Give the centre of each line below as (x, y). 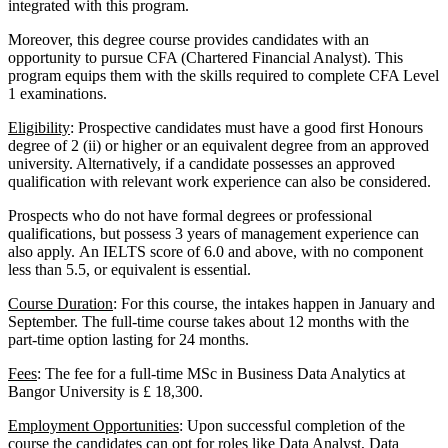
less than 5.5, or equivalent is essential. (129, 270)
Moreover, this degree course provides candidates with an (188, 40)
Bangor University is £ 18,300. (105, 392)
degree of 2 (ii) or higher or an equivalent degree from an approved (218, 146)
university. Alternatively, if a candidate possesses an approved (201, 164)
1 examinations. (57, 94)
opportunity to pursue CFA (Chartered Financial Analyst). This (205, 58)
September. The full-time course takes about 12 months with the (208, 322)
